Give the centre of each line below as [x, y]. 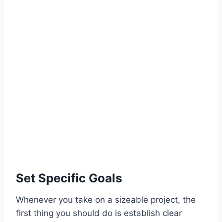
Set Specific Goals [69, 178]
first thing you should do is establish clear [99, 213]
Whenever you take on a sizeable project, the [106, 200]
